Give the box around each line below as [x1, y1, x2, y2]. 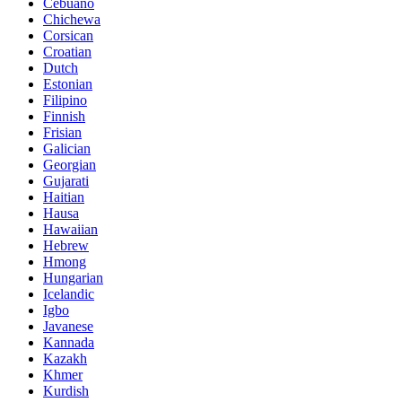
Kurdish [43, 382, 89, 398]
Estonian [43, 75, 92, 92]
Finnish [43, 108, 85, 124]
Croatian [43, 43, 92, 59]
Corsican [43, 27, 93, 43]
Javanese [43, 318, 93, 334]
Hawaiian [43, 221, 98, 237]
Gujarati [43, 172, 89, 188]
